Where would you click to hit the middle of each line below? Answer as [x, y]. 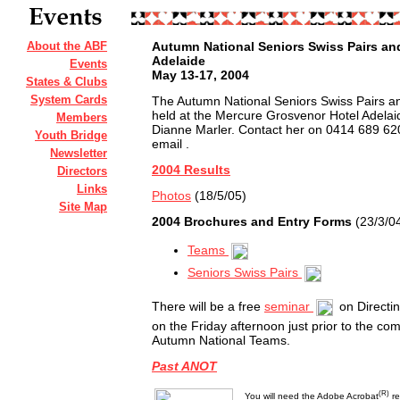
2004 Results [191, 170]
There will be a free [208, 307]
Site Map [83, 207]
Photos [171, 196]
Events [88, 64]
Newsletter [79, 153]
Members [82, 117]
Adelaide [179, 61]
